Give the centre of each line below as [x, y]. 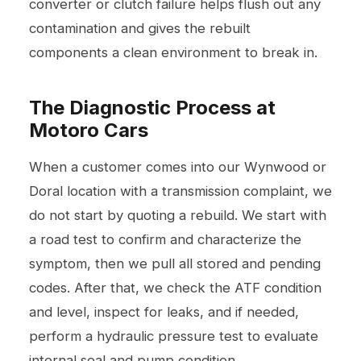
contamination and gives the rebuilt [140, 28]
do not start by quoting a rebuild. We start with [178, 215]
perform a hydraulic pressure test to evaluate [174, 336]
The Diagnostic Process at [152, 107]
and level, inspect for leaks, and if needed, [164, 311]
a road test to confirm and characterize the [165, 239]
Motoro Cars [89, 130]
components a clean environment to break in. [173, 52]
